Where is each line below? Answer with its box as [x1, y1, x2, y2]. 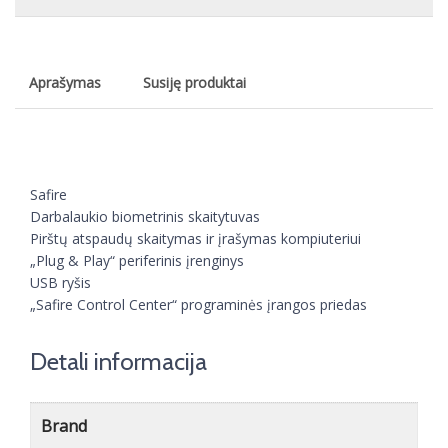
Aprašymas [29, 73, 101, 92]
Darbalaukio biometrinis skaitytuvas [30, 207, 260, 226]
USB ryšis [30, 273, 91, 292]
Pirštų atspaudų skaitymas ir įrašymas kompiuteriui [30, 229, 361, 248]
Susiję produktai [143, 73, 246, 92]
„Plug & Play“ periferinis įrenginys [30, 251, 244, 270]
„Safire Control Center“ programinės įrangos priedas [30, 295, 367, 314]
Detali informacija [30, 347, 207, 376]
